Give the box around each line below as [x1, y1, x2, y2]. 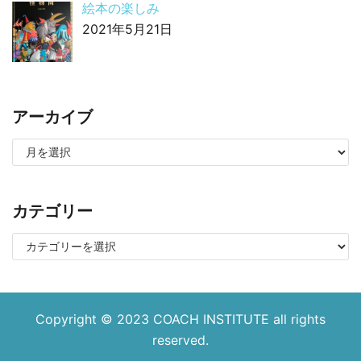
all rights [273, 311, 326, 328]
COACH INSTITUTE [153, 311, 273, 328]
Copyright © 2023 [35, 311, 153, 328]
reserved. [152, 332, 209, 349]
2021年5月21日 [82, 21, 172, 38]
